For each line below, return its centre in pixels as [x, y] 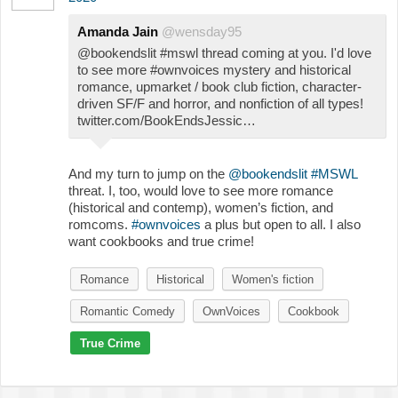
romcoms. [100, 224]
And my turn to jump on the [148, 173]
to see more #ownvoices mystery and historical [214, 69]
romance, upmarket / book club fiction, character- [219, 86]
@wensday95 [202, 31]
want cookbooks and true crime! [161, 241]
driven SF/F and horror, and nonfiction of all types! [220, 103]
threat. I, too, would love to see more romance [201, 190]
